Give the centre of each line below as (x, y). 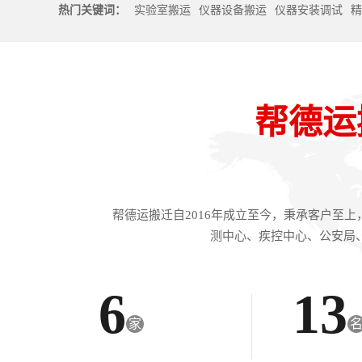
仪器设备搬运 (233, 10)
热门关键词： (92, 10)
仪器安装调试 (309, 10)
